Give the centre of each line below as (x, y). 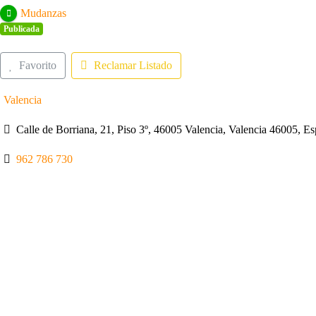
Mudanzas (43, 13)
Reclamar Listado (133, 65)
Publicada (21, 29)
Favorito (37, 65)
